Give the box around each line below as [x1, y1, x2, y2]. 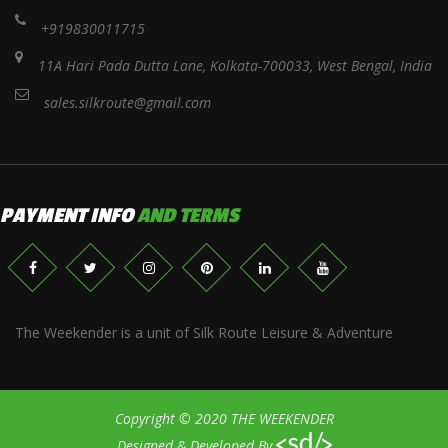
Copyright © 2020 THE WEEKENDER [114, 408, 334, 428]
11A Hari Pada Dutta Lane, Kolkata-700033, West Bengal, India [38, 55, 432, 75]
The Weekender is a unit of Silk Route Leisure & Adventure [15, 322, 393, 342]
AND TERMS [137, 203, 239, 226]
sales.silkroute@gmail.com [44, 92, 211, 112]
